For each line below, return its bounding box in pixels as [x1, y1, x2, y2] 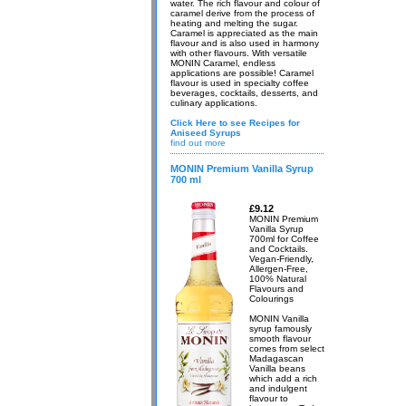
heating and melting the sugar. [170, 18, 298, 28]
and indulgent [249, 383, 307, 393]
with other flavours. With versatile [170, 48, 307, 58]
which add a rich [249, 373, 317, 383]
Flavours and [249, 284, 304, 294]
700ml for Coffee [249, 234, 319, 244]
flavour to [249, 393, 288, 403]
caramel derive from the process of [170, 8, 314, 18]
